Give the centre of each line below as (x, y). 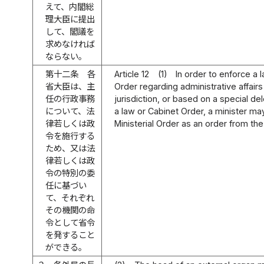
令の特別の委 (70, 173)
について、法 (70, 111)
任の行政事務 (70, 98)
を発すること (70, 235)
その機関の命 (70, 210)
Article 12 (132, 74)
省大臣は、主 (70, 86)
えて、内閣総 (70, 6)
